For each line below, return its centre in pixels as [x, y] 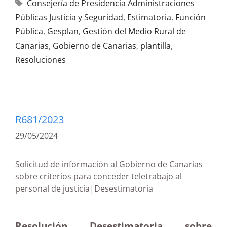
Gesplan [63, 31]
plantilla [156, 46]
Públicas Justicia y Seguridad [69, 17]
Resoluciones [41, 60]
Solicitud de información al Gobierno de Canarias [109, 164]
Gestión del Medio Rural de [134, 31]
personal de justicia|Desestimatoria [112, 188]
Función [191, 17]
